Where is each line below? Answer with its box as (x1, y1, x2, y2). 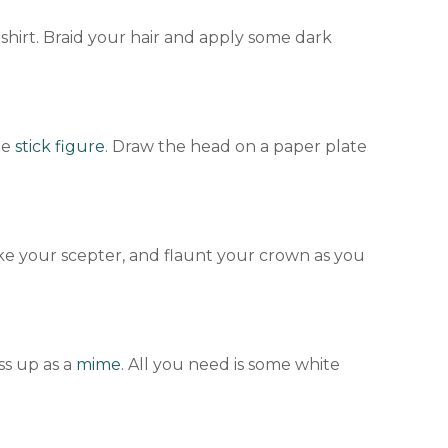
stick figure (15, 137, 106, 157)
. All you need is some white (121, 355, 341, 375)
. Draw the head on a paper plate (105, 137, 368, 157)
